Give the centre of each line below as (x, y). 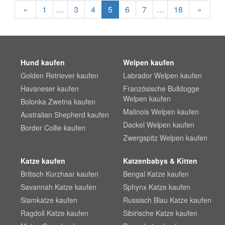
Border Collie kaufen (53, 128)
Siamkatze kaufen (49, 200)
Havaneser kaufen (50, 88)
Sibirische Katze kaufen (160, 213)
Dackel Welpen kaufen (158, 125)
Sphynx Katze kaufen (156, 187)
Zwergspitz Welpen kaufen (165, 138)
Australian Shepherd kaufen (65, 115)
